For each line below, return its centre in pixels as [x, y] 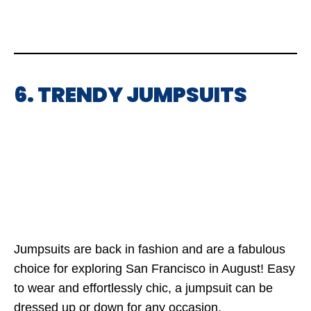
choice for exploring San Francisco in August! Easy [154, 269]
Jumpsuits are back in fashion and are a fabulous [150, 249]
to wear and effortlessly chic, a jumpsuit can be [143, 288]
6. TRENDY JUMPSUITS [131, 95]
